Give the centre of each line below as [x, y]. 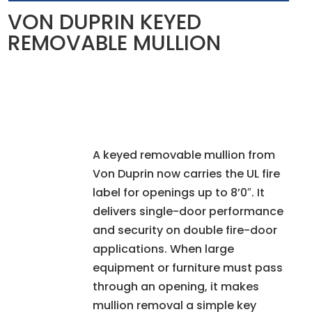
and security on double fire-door [185, 230]
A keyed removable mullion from [184, 155]
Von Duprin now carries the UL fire [186, 173]
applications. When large [163, 249]
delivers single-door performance [188, 211]
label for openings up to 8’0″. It [178, 192]
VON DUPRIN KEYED [105, 23]
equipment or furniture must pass [187, 267]
